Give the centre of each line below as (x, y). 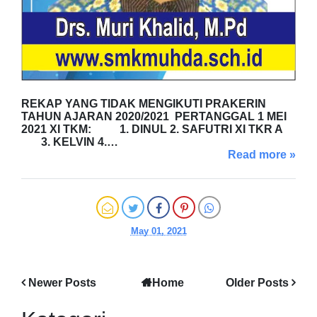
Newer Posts (62, 282)
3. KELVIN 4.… (70, 142)
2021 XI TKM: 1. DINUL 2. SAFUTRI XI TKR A (152, 129)
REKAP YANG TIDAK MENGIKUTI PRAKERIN (144, 103)
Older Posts (257, 282)
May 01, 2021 (158, 231)
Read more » (262, 154)
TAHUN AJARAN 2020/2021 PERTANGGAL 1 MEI (154, 116)
